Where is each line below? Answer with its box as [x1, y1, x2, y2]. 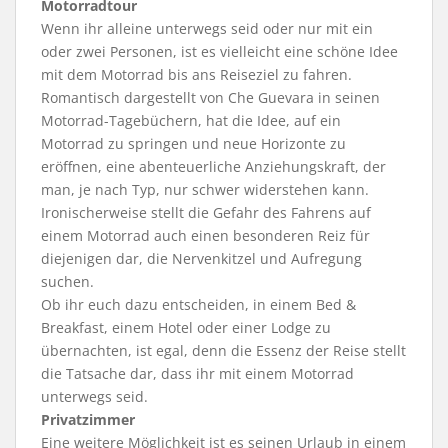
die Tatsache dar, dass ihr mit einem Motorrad [41, 363, 354, 383]
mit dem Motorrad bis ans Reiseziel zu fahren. [41, 64, 352, 84]
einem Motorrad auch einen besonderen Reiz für [41, 225, 370, 245]
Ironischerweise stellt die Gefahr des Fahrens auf [41, 202, 371, 222]
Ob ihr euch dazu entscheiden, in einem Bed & [41, 294, 356, 314]
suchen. [41, 271, 94, 291]
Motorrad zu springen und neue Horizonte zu [41, 133, 346, 153]
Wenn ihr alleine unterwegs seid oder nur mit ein [41, 18, 373, 38]
